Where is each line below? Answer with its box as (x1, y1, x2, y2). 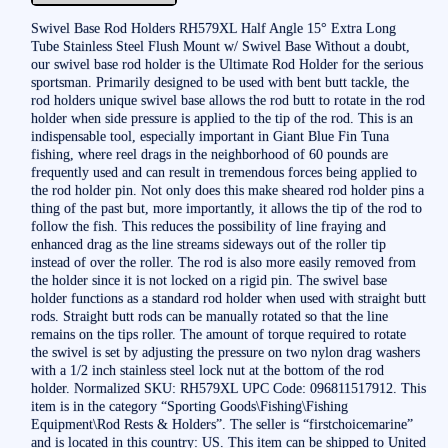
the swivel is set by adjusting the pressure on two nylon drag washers (30, 343, 420, 360)
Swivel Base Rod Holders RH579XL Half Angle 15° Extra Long (30, 19, 396, 36)
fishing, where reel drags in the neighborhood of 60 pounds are (30, 145, 388, 162)
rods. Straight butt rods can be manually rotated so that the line (30, 307, 388, 324)
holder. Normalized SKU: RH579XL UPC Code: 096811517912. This (30, 379, 426, 396)
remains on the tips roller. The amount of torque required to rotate (30, 325, 406, 342)
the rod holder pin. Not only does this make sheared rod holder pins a (30, 181, 424, 198)
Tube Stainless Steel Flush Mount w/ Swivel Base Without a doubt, (30, 37, 410, 54)
